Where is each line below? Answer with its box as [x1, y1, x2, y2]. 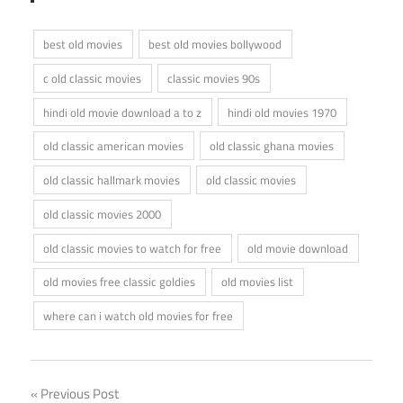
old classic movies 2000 [43, 204, 162, 223]
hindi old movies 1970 [228, 103, 337, 121]
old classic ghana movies [210, 137, 335, 156]
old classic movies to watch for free [43, 238, 222, 257]
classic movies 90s [167, 68, 261, 87]
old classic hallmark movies [43, 171, 181, 190]
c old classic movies [43, 68, 142, 87]
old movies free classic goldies [43, 273, 196, 291]
